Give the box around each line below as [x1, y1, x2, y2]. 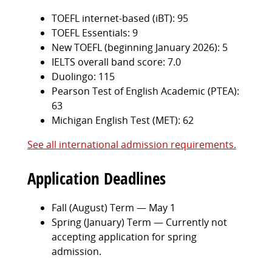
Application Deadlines [27, 166, 166, 189]
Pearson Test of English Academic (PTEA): [51, 84, 239, 98]
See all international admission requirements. [27, 137, 236, 151]
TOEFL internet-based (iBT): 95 [51, 11, 188, 25]
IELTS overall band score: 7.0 [51, 55, 181, 69]
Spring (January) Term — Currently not [51, 215, 227, 229]
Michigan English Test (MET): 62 [51, 113, 194, 127]
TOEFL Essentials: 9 [51, 25, 138, 39]
